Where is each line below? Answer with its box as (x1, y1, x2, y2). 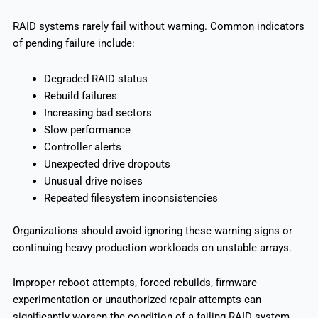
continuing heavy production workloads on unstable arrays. (12, 241, 292, 254)
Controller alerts (43, 140, 121, 153)
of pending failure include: (12, 37, 135, 50)
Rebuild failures (43, 89, 117, 102)
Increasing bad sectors (43, 106, 152, 119)
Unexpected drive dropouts (43, 157, 170, 170)
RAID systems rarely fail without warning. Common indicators (12, 20, 305, 33)
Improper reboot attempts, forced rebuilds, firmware (12, 276, 257, 290)
